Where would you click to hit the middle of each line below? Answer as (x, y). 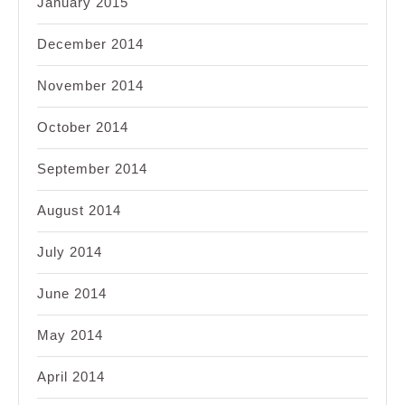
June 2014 (72, 294)
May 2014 (70, 335)
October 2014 (83, 127)
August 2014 (79, 211)
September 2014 (92, 169)
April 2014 (71, 377)
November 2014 (90, 86)
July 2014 (70, 252)
